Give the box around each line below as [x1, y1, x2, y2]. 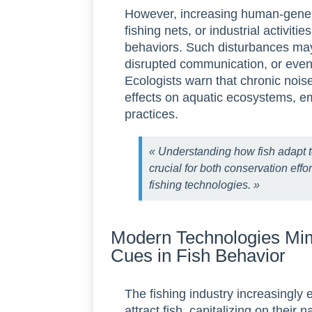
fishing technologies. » [149, 178, 260, 191]
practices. [125, 107, 179, 121]
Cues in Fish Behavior [111, 244, 286, 266]
